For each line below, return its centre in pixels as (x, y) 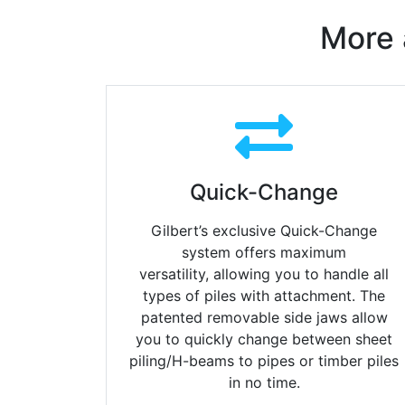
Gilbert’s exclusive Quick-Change (264, 231)
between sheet (342, 339)
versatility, (176, 274)
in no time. (264, 383)
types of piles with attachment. (251, 296)
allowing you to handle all (301, 274)
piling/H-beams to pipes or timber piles (264, 361)
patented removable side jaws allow (264, 318)
